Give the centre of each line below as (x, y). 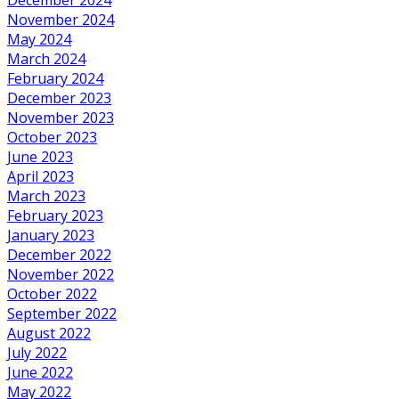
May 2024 (39, 39)
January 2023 (51, 235)
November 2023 (61, 117)
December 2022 (59, 254)
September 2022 (62, 313)
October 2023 (52, 137)
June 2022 (40, 372)
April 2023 (41, 176)
